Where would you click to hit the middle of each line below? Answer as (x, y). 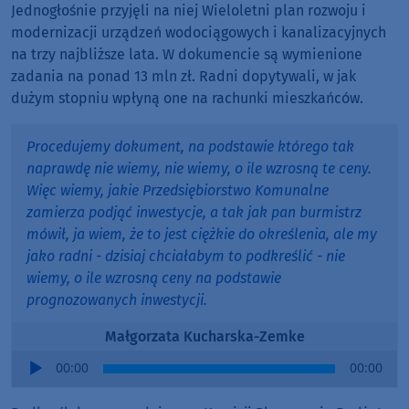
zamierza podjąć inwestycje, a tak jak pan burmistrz (194, 213)
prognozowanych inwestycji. (117, 300)
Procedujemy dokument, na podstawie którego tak (190, 147)
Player (32, 382)
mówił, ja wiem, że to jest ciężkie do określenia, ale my (202, 235)
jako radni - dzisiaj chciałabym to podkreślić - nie (186, 257)
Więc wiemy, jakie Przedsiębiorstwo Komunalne (178, 191)
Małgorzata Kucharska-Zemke (204, 337)
